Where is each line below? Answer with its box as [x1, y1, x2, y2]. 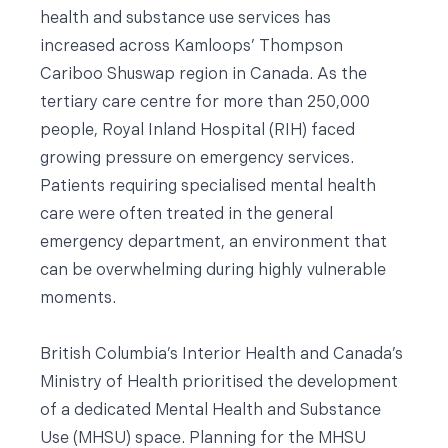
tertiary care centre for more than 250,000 [40, 95, 370, 111]
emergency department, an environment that [40, 235, 387, 251]
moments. [40, 291, 116, 307]
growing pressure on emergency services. [40, 151, 354, 167]
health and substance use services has [40, 11, 331, 27]
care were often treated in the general [40, 207, 333, 223]
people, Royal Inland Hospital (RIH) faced [40, 123, 355, 139]
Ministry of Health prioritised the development [40, 375, 398, 391]
